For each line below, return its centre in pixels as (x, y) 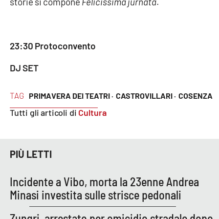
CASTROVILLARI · (146, 95)
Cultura (93, 112)
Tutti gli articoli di (44, 112)
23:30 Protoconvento (53, 45)
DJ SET (24, 67)
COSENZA (195, 95)
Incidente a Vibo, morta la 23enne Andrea (104, 181)
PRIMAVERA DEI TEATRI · (71, 95)
